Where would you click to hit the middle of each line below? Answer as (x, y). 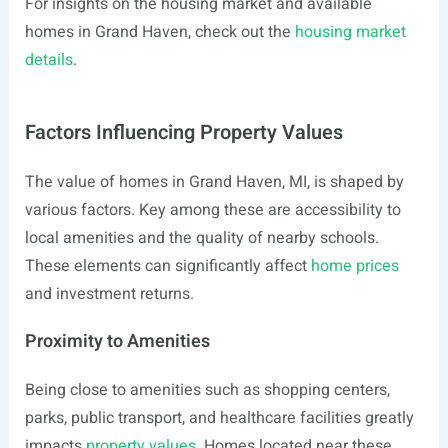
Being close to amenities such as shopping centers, (207, 390)
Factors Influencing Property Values (183, 132)
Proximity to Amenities (117, 341)
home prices (354, 266)
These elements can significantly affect (167, 266)
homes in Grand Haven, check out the (159, 32)
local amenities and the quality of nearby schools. (201, 238)
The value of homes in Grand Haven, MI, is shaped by (214, 182)
